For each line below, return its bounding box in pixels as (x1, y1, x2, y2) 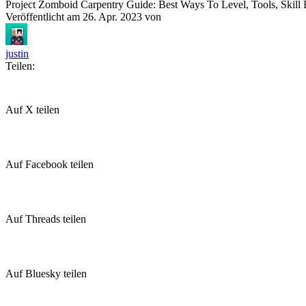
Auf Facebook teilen (5, 158, 94, 170)
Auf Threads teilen (5, 213, 86, 225)
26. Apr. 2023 (83, 11, 142, 23)
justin (5, 48, 29, 59)
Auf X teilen (5, 104, 59, 115)
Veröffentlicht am (5, 11, 83, 23)
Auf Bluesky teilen (5, 268, 87, 279)
